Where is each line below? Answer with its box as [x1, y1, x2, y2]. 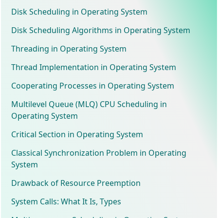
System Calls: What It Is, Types [11, 196, 122, 207]
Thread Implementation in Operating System [11, 61, 177, 73]
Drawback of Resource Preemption [11, 177, 141, 188]
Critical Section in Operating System [11, 128, 144, 140]
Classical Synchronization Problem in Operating [11, 147, 187, 158]
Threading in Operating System [11, 43, 127, 54]
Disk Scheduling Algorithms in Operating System [11, 24, 191, 36]
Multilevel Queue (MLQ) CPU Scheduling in [11, 98, 167, 109]
